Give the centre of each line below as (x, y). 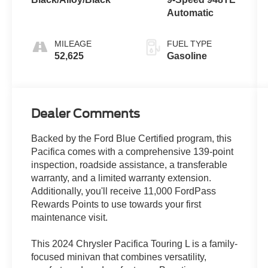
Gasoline (187, 56)
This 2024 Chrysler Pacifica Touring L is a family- (135, 243)
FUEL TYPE (189, 43)
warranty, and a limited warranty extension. (121, 178)
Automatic (190, 13)
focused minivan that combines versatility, (119, 257)
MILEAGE (73, 43)
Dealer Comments (86, 113)
